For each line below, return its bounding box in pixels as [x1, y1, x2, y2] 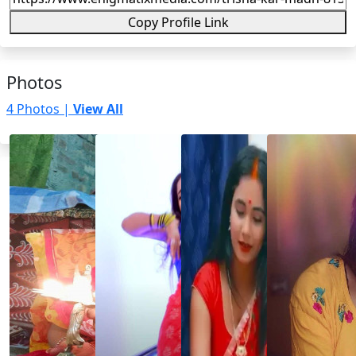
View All [73, 100, 123, 118]
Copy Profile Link [127, 14, 229, 31]
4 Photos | [6, 100, 73, 118]
